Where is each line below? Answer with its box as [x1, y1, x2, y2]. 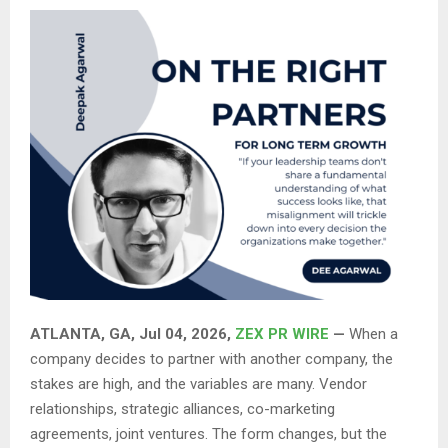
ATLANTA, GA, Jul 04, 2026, [30, 325, 235, 344]
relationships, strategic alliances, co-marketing [30, 400, 335, 419]
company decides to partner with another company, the [30, 350, 393, 369]
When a [349, 325, 398, 344]
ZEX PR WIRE [235, 325, 329, 344]
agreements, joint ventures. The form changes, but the [30, 425, 387, 444]
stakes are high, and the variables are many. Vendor [30, 375, 367, 394]
